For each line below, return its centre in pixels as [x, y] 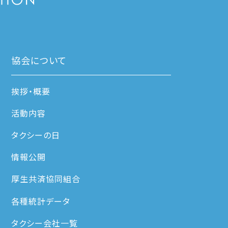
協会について [39, 60]
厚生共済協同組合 [46, 179]
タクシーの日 [36, 135]
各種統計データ [41, 201]
